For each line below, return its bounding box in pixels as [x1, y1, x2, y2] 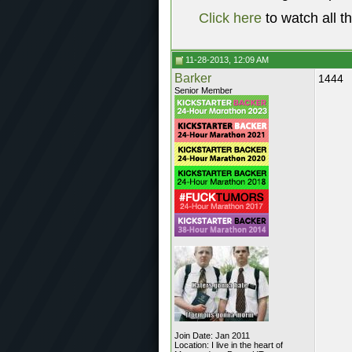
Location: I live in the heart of [174, 340, 283, 350]
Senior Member [174, 86, 233, 95]
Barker [174, 71, 211, 85]
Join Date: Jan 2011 [174, 331, 250, 340]
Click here [199, 10, 262, 26]
